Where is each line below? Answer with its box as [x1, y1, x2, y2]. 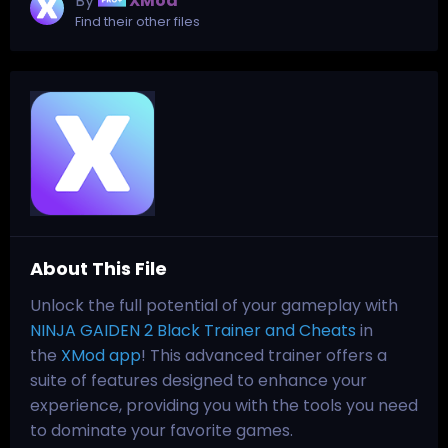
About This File [30, 255, 167, 281]
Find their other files [75, 11, 200, 31]
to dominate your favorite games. [30, 418, 293, 442]
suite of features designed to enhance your [30, 368, 367, 392]
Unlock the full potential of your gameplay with [30, 293, 398, 317]
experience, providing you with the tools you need [30, 393, 418, 417]
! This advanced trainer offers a [141, 343, 387, 367]
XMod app [61, 343, 141, 367]
